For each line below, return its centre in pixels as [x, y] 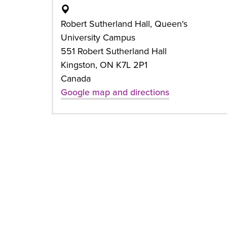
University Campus [98, 37]
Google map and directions [115, 92]
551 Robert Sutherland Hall [114, 51]
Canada [76, 79]
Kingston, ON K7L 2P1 [104, 65]
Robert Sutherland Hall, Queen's [124, 24]
